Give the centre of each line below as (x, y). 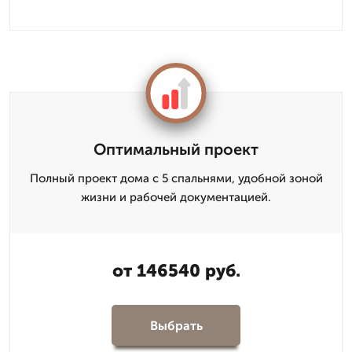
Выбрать (176, 325)
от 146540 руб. (176, 271)
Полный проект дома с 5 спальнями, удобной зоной (176, 178)
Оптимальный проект (176, 149)
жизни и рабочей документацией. (176, 197)
